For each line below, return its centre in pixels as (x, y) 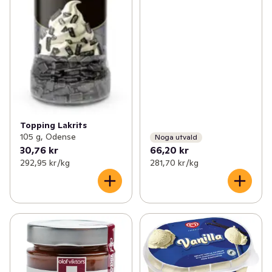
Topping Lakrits (53, 125)
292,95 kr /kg (45, 162)
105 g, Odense (48, 136)
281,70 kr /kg (174, 162)
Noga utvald (176, 137)
